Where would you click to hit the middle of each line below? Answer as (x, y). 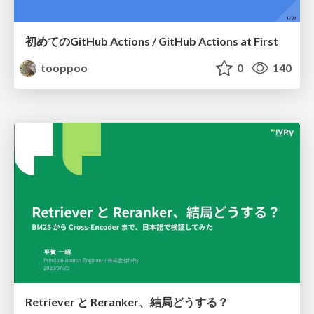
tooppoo (63, 67)
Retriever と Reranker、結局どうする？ (127, 302)
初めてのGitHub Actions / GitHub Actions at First (152, 41)
